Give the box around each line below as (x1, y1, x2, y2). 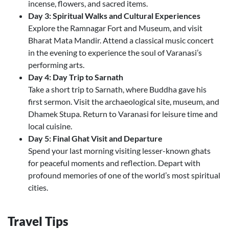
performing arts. (28, 60, 84, 70)
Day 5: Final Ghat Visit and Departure (28, 133, 163, 144)
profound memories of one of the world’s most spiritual (28, 170, 220, 180)
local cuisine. (28, 121, 72, 131)
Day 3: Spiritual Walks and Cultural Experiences (28, 11, 200, 21)
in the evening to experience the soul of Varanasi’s (28, 48, 202, 58)
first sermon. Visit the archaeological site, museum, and (28, 97, 219, 107)
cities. (28, 182, 48, 193)
